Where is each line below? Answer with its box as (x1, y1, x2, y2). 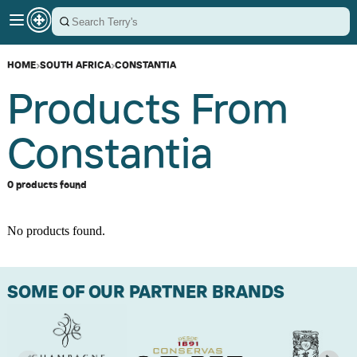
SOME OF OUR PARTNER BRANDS (7, 280, 284, 302)
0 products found (7, 178, 87, 190)
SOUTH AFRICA (40, 59, 111, 71)
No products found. (7, 224, 105, 237)
